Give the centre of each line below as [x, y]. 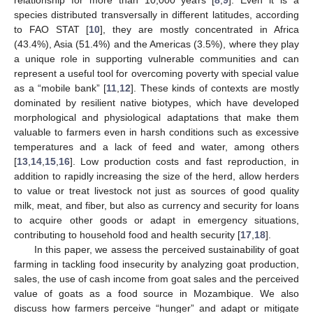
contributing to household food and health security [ [127, 235]
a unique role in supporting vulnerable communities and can [156, 59]
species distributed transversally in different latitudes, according [156, 15]
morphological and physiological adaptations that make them [156, 118]
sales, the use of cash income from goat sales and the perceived [156, 279]
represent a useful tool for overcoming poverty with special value [156, 74]
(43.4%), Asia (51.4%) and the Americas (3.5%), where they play [156, 44]
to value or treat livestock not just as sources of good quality [156, 191]
